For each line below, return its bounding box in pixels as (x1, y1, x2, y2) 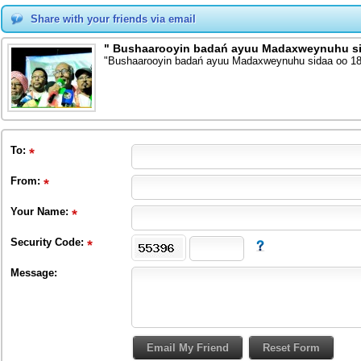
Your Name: (10, 205, 72, 218)
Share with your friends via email (31, 13, 196, 25)
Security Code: (10, 236, 87, 248)
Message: (10, 267, 57, 279)
